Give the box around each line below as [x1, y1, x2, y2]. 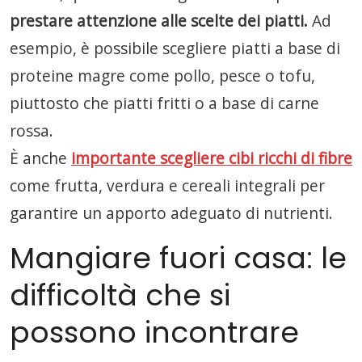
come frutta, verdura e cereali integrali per [10, 175, 325, 196]
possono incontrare [10, 312, 299, 353]
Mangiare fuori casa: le [10, 238, 347, 279]
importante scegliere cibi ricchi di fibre [71, 147, 352, 169]
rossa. [10, 120, 53, 141]
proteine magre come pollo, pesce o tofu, [10, 65, 315, 86]
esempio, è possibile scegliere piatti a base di [10, 37, 340, 59]
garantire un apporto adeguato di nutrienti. [10, 202, 333, 224]
